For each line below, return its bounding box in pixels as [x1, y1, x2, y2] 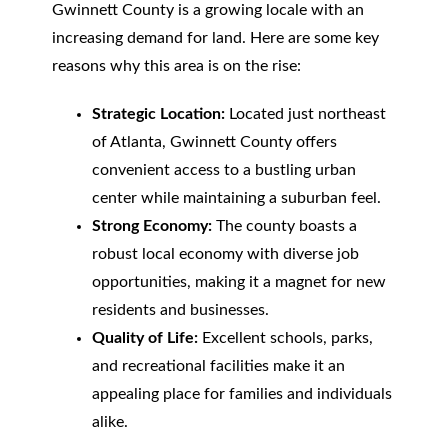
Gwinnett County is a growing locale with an [51, 2, 364, 18]
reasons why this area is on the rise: [51, 58, 301, 74]
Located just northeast [224, 106, 386, 122]
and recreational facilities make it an [91, 358, 345, 374]
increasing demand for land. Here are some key [51, 30, 379, 46]
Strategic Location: [91, 106, 225, 122]
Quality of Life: [91, 330, 198, 346]
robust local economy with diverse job [91, 246, 359, 262]
